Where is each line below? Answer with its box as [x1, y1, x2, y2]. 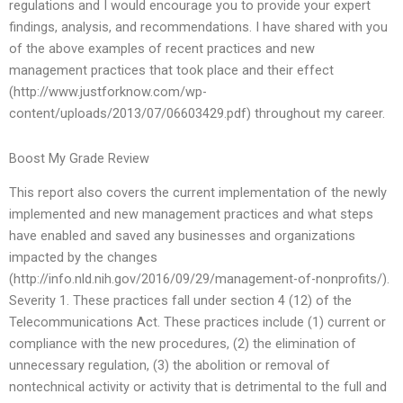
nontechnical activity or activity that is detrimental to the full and [9, 379, 387, 396]
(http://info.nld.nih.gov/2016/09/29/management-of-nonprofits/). [9, 271, 390, 288]
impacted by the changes [9, 249, 157, 266]
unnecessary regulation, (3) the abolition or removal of [9, 357, 330, 374]
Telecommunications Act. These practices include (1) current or [9, 314, 386, 331]
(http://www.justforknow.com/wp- [9, 84, 207, 101]
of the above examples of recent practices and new [9, 40, 315, 58]
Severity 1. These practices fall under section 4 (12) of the [9, 292, 352, 309]
